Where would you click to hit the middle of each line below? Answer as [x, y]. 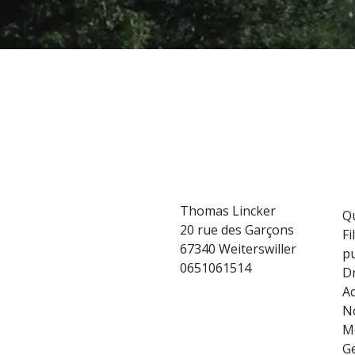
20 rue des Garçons [237, 229]
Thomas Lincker [227, 210]
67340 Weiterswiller [238, 248]
